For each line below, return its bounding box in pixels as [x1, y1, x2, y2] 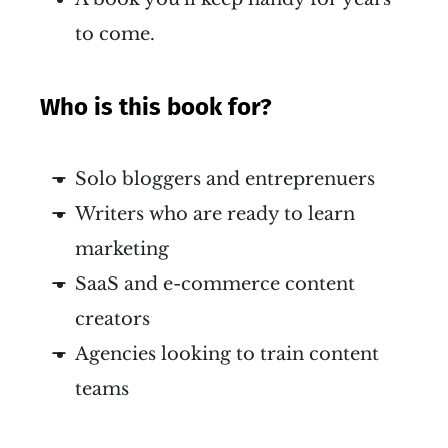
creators [75, 308, 150, 331]
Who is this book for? [40, 93, 272, 122]
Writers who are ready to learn [75, 203, 355, 226]
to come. [75, 23, 155, 46]
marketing [75, 238, 169, 261]
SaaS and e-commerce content [75, 273, 355, 296]
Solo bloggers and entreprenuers [75, 168, 375, 191]
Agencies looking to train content [75, 343, 379, 366]
